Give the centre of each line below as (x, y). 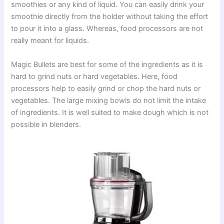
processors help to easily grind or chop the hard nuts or (106, 88)
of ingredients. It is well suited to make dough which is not (110, 112)
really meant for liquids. (50, 41)
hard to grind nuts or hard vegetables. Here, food (94, 76)
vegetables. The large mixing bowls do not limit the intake (109, 100)
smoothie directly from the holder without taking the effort (110, 17)
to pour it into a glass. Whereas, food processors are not (107, 29)
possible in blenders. (46, 124)
